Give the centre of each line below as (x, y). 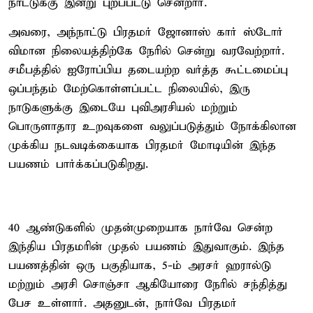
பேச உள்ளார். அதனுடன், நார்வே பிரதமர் (123, 303)
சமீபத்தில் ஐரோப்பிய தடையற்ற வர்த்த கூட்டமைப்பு (148, 70)
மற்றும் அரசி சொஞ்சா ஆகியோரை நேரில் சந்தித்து (148, 284)
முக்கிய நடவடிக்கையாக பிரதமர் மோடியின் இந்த (142, 145)
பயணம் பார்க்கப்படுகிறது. (78, 164)
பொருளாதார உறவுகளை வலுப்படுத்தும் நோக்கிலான (152, 126)
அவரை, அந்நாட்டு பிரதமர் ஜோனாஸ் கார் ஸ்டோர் (146, 32)
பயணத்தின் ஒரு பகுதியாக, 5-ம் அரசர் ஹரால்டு (140, 265)
